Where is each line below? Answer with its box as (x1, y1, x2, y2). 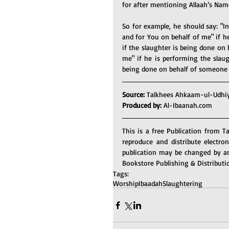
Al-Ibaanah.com (164, 101, 212, 109)
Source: (122, 90, 147, 99)
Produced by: (122, 101, 164, 109)
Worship (113, 179, 139, 188)
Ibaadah (139, 179, 163, 188)
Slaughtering (163, 179, 202, 188)
